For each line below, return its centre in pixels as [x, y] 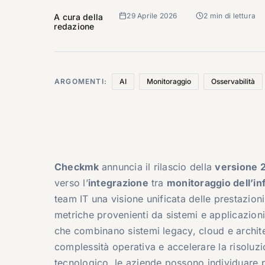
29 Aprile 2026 [152, 15]
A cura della [79, 17]
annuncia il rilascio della [158, 167]
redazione [74, 26]
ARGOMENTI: [82, 81]
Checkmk [77, 167]
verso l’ [71, 182]
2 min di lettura [230, 15]
